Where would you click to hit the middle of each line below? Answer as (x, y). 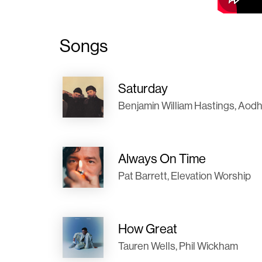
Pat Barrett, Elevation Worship (185, 176)
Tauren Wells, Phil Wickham (178, 246)
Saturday (143, 88)
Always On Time (162, 158)
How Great (148, 229)
